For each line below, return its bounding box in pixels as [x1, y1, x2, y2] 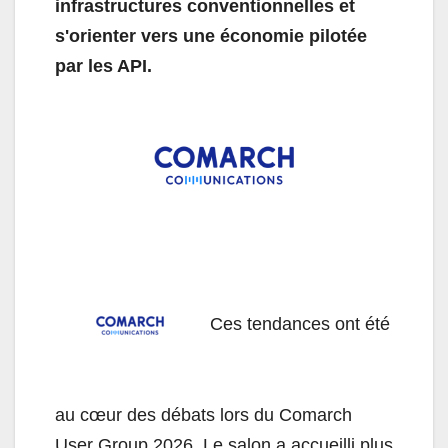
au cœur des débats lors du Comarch [55, 405, 352, 426]
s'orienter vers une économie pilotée [55, 26, 367, 47]
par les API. [55, 56, 152, 77]
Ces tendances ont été [205, 313, 390, 334]
